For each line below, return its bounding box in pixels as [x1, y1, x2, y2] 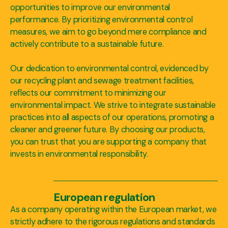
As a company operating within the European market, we [10, 204, 217, 215]
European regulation [53, 189, 155, 205]
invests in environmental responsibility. [10, 148, 148, 159]
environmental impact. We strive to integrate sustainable [10, 99, 216, 110]
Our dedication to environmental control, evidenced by [10, 63, 209, 74]
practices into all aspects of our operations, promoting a [10, 111, 214, 123]
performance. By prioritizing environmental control [10, 14, 193, 25]
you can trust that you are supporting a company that [10, 136, 207, 147]
